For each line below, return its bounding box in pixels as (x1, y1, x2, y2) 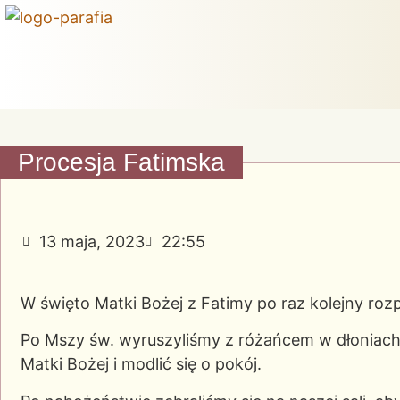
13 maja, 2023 (39, 232, 145, 251)
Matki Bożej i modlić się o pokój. (21, 354, 262, 374)
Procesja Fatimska (18, 148, 225, 176)
